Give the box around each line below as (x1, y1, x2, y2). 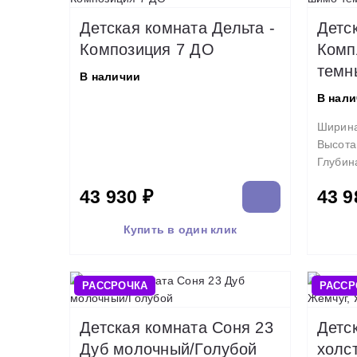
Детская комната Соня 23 (80, 319, 273, 336)
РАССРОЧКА (82, 280, 148, 292)
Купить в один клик (123, 222, 237, 236)
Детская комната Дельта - (80, 19, 275, 37)
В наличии (80, 70, 141, 83)
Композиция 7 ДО (80, 41, 214, 58)
